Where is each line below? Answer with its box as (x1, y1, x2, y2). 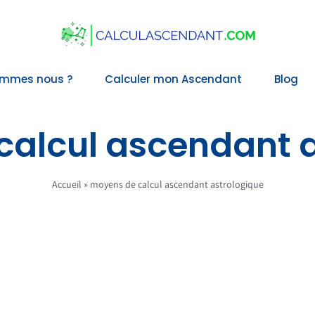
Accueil (51, 177, 82, 191)
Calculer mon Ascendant (105, 72, 242, 87)
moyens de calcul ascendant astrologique (89, 177, 264, 191)
